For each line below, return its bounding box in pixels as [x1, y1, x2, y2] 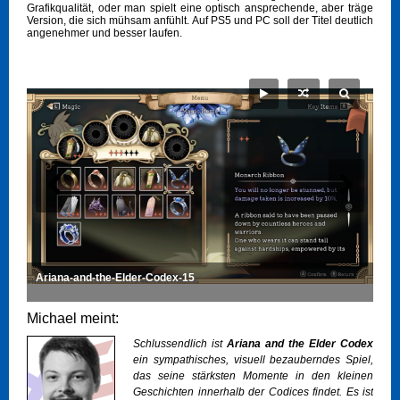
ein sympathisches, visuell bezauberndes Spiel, [133, 354, 373, 367]
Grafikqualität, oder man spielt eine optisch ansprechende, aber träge [27, 2, 373, 15]
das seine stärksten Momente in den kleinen [133, 370, 373, 383]
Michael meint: [27, 311, 119, 327]
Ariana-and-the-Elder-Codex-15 [36, 271, 195, 285]
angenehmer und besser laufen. [27, 27, 182, 40]
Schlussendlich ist [133, 337, 227, 351]
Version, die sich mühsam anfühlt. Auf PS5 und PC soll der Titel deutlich [27, 14, 373, 28]
